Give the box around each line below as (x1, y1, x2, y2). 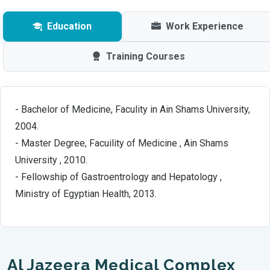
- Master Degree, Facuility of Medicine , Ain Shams (15, 137, 228, 149)
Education (47, 20, 92, 32)
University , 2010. (15, 154, 87, 166)
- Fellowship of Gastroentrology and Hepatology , (15, 171, 222, 183)
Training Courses (105, 51, 185, 62)
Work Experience (165, 20, 243, 32)
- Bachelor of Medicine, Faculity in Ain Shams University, (15, 104, 250, 115)
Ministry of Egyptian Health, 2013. (15, 188, 157, 199)
